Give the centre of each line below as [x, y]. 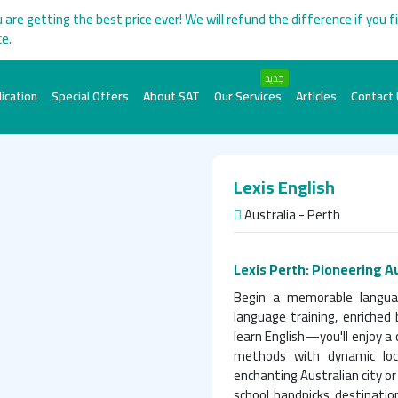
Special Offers [90, 96]
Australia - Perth [291, 214]
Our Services [247, 96]
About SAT [171, 96]
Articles [316, 96]
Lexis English [284, 187]
